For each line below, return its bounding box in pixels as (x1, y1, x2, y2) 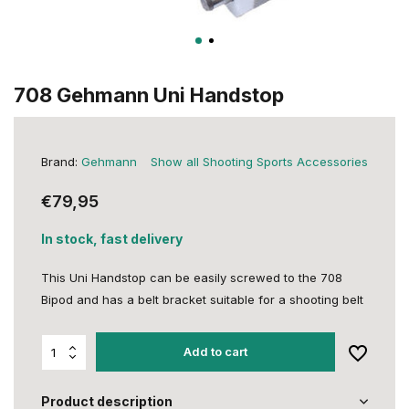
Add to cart (184, 344, 248, 359)
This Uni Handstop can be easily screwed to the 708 (41, 270, 342, 285)
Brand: (41, 154, 81, 169)
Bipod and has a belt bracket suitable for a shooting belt (41, 292, 363, 307)
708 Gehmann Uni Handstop (14, 83, 284, 107)
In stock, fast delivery (41, 231, 183, 246)
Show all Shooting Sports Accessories (151, 154, 368, 169)
